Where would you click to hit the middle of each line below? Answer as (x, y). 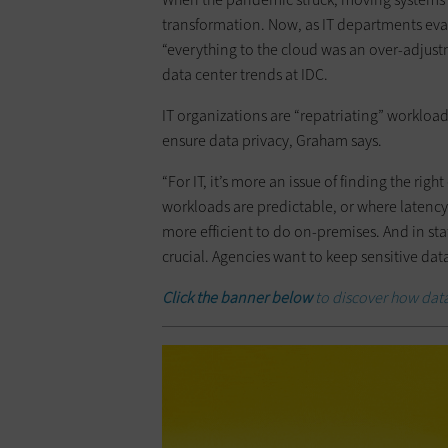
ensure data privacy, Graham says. (272, 140)
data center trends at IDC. (245, 74)
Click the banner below (237, 297)
